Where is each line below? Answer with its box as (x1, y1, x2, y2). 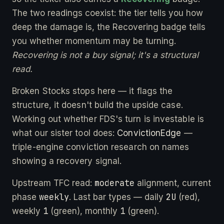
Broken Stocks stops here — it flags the (12, 85, 173, 96)
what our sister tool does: (12, 127, 117, 138)
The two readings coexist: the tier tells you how (12, 7, 203, 18)
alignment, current (134, 177, 211, 188)
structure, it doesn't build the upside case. (12, 99, 183, 110)
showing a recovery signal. (12, 155, 122, 166)
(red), (176, 191, 200, 202)
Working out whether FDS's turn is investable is (12, 113, 204, 124)
